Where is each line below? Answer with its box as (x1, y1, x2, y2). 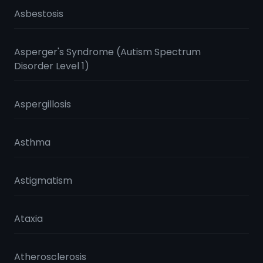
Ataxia (14, 212, 43, 225)
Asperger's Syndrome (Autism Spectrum (14, 45, 201, 59)
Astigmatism (14, 174, 72, 187)
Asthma (14, 136, 50, 149)
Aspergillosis (14, 97, 71, 111)
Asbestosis (14, 7, 63, 21)
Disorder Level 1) (14, 59, 89, 73)
